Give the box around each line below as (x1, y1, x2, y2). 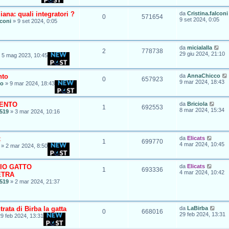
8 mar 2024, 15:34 (179, 106, 224, 113)
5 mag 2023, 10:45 (2, 52, 48, 58)
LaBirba (187, 204, 208, 211)
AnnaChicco (187, 72, 220, 79)
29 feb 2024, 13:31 (179, 211, 225, 217)
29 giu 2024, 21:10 (179, 50, 225, 57)
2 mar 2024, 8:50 (6, 142, 48, 149)
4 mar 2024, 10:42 (179, 169, 224, 175)
